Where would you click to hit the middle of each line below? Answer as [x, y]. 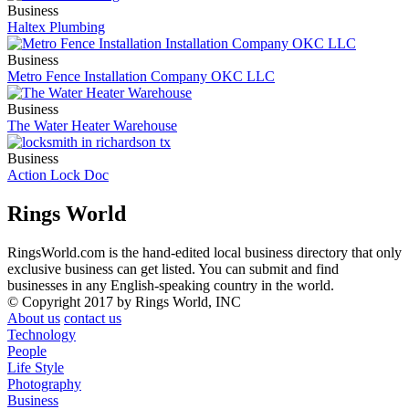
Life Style [36, 367]
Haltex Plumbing [56, 26]
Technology [42, 334]
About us [34, 318]
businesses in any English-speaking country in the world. [171, 285]
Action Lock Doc [58, 174]
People [27, 351]
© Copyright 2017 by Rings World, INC [124, 301]
